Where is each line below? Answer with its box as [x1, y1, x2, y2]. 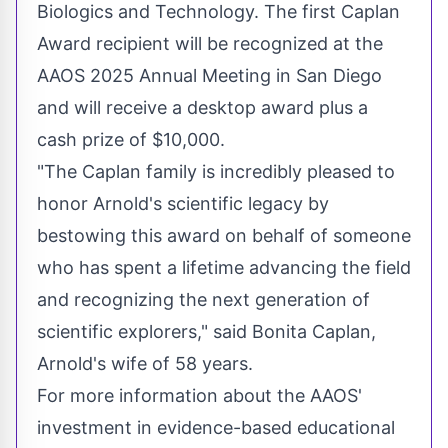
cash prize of [37, 129, 152, 151]
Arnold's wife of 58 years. [37, 353, 253, 375]
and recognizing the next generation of [37, 289, 370, 311]
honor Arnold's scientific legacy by [37, 193, 329, 215]
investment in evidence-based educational [37, 417, 395, 439]
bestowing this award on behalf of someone [37, 225, 411, 247]
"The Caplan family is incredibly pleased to [37, 161, 395, 183]
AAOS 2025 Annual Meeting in [37, 65, 296, 87]
